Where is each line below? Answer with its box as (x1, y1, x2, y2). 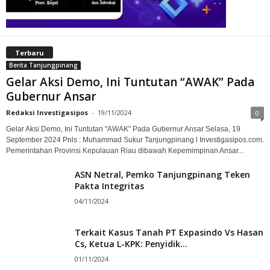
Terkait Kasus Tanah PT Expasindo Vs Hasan (75, 226, 263, 238)
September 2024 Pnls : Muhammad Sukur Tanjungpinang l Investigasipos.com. (6, 135, 264, 144)
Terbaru (15, 48, 44, 57)
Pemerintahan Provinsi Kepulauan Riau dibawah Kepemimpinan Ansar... (6, 146, 243, 155)
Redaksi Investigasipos (6, 107, 88, 117)
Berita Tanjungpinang (9, 60, 78, 69)
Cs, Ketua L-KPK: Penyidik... (75, 237, 187, 250)
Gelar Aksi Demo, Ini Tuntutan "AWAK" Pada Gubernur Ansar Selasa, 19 (6, 124, 240, 133)
